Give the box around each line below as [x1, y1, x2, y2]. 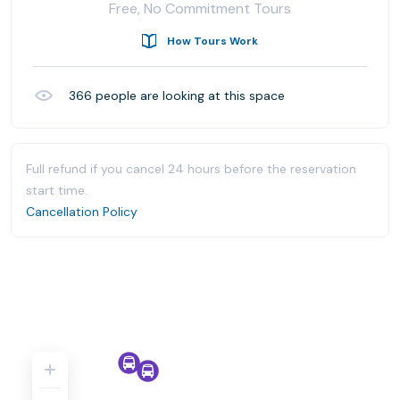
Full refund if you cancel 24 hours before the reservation [26, 160, 356, 177]
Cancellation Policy [26, 203, 137, 220]
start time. [26, 181, 87, 198]
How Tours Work [167, 33, 258, 48]
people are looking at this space [92, 87, 285, 104]
